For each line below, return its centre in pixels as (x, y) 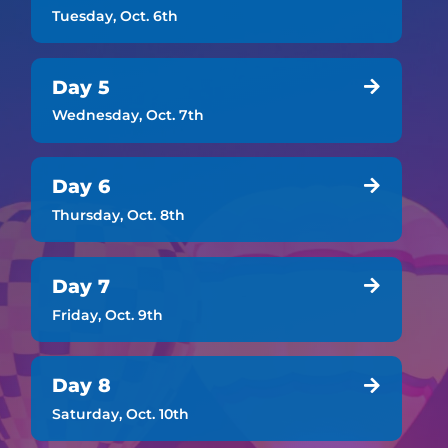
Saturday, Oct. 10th (120, 414)
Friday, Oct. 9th (107, 314)
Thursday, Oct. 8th (118, 215)
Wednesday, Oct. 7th (127, 115)
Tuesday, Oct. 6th (114, 15)
